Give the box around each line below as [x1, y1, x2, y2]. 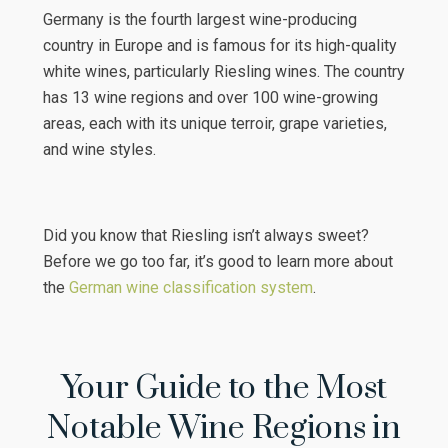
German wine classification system [68, 278, 313, 298]
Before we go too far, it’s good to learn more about [42, 252, 393, 272]
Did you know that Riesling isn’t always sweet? [42, 226, 369, 246]
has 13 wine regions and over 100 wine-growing [42, 88, 378, 108]
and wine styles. [42, 140, 160, 160]
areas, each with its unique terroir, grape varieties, [42, 114, 387, 134]
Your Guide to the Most [60, 368, 388, 410]
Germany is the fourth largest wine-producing [42, 10, 357, 30]
